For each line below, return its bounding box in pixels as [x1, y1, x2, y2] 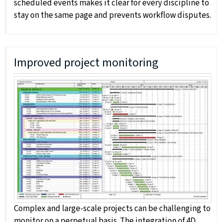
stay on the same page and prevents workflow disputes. [14, 9, 211, 22]
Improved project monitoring [14, 54, 159, 72]
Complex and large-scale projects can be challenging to [14, 203, 211, 215]
